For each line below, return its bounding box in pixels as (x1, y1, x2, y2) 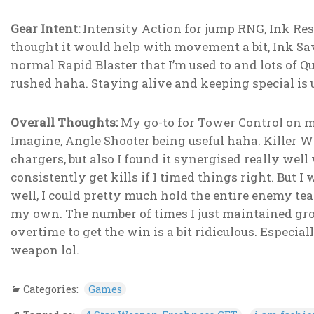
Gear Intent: (10, 20, 83, 37)
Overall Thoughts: (10, 114, 118, 131)
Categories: (22, 282, 81, 296)
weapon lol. (10, 242, 79, 259)
